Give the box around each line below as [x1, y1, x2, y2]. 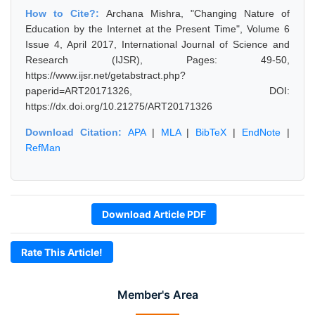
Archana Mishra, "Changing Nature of [106, 8, 290, 19]
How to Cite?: [25, 8, 106, 19]
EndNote [242, 127, 281, 138]
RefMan [25, 142, 60, 153]
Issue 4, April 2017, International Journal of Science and [25, 39, 290, 50]
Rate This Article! [21, 246, 103, 258]
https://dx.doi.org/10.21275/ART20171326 [25, 101, 212, 112]
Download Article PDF [102, 208, 206, 220]
